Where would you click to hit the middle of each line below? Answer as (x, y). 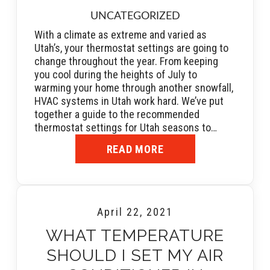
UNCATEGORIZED (135, 17)
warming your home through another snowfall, (134, 88)
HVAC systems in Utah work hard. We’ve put (129, 101)
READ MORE (135, 149)
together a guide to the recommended (117, 115)
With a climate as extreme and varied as (121, 35)
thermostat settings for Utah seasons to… (126, 128)
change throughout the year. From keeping (126, 61)
